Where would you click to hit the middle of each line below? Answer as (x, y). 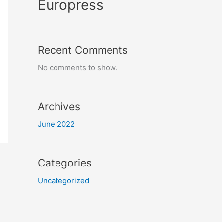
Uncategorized (63, 180)
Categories (65, 163)
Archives (59, 106)
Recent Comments (83, 50)
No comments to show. (78, 67)
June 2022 (56, 124)
